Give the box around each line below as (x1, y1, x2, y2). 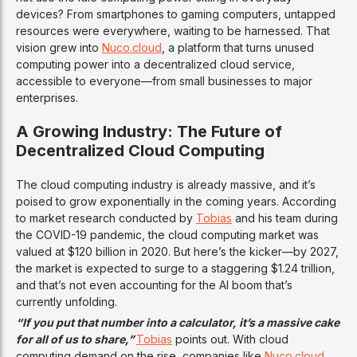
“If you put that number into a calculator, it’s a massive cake (16, 316, 339, 330)
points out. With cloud (172, 332, 288, 347)
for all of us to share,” (16, 332, 136, 347)
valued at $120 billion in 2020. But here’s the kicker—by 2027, (16, 245, 339, 259)
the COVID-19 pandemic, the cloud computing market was (16, 228, 319, 242)
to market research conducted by (16, 211, 196, 226)
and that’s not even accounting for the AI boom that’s (16, 278, 292, 292)
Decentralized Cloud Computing (16, 141, 265, 161)
